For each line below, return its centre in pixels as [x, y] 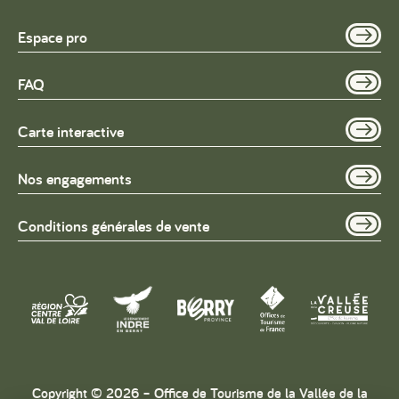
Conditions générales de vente [114, 226]
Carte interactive [71, 132]
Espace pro [53, 37]
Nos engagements [75, 179]
